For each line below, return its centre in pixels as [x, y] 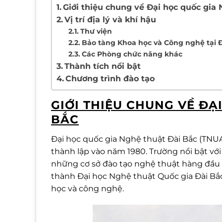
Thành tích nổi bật [103, 66]
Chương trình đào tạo [110, 79]
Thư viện [96, 31]
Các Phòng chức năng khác [132, 54]
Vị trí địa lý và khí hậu [111, 20]
